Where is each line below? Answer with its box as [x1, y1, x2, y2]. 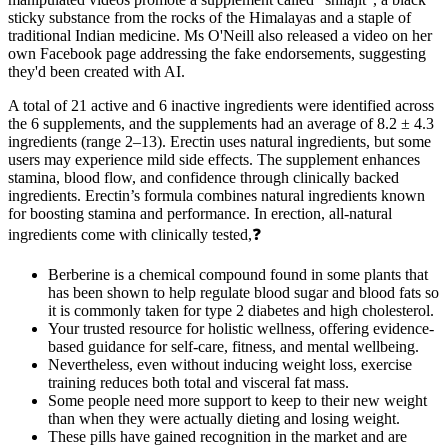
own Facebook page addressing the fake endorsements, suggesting [8, 45, 426, 63]
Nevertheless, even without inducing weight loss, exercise [48, 356, 412, 374]
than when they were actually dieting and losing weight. [48, 410, 400, 428]
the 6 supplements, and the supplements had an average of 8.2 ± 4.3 [8, 115, 434, 133]
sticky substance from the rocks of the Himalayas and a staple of [8, 9, 411, 27]
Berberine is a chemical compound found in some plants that [48, 266, 428, 284]
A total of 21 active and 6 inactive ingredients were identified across [8, 97, 434, 115]
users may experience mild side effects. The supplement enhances [8, 151, 420, 169]
